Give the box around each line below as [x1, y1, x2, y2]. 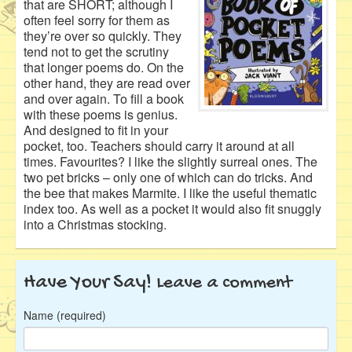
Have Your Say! [24, 270, 156, 295]
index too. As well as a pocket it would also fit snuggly [24, 199, 321, 218]
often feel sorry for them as [24, 10, 170, 29]
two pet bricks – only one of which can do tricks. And [24, 167, 313, 186]
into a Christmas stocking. [24, 214, 167, 233]
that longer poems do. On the [24, 57, 184, 76]
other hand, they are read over [24, 73, 190, 92]
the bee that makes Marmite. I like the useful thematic [24, 183, 317, 202]
